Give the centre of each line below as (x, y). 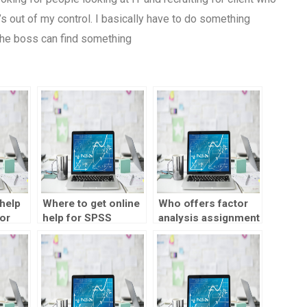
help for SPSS (77, 218)
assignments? (77, 233)
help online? (188, 233)
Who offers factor (203, 204)
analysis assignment (209, 218)
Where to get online (91, 204)
